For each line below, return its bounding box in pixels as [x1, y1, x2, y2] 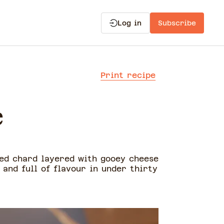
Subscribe [158, 18, 196, 27]
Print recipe [100, 70, 156, 80]
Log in [117, 18, 141, 27]
